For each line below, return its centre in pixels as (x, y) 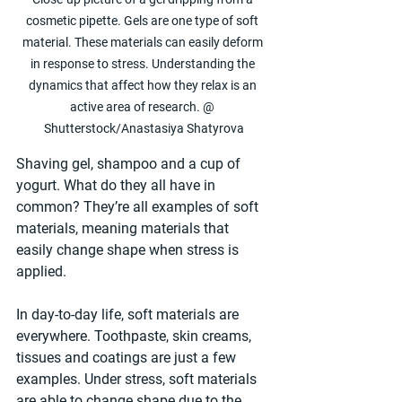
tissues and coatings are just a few (128, 357)
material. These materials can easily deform (144, 42)
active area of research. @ (144, 106)
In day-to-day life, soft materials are (129, 314)
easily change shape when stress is (129, 249)
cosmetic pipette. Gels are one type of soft (144, 20)
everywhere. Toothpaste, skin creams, (135, 336)
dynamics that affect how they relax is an (144, 85)
